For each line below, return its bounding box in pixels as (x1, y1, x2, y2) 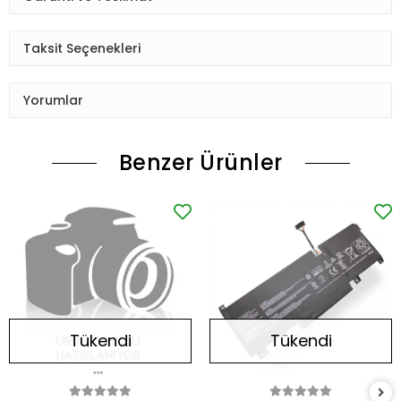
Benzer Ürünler (118, 148, 283, 178)
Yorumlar (23, 90, 83, 109)
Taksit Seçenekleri (23, 38, 141, 57)
